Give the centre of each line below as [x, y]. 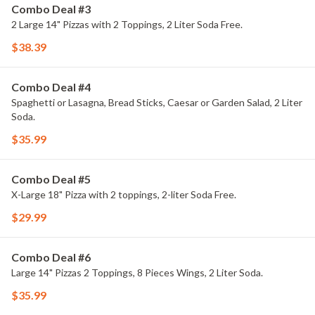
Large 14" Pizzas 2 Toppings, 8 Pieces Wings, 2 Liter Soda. [137, 272]
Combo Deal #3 [51, 9]
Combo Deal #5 [51, 179]
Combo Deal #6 [51, 257]
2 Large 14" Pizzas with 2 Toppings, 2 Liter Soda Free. [127, 24]
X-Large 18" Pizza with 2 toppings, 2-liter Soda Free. [124, 194]
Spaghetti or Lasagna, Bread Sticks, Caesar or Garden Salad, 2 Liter [157, 102]
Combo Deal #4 [51, 87]
